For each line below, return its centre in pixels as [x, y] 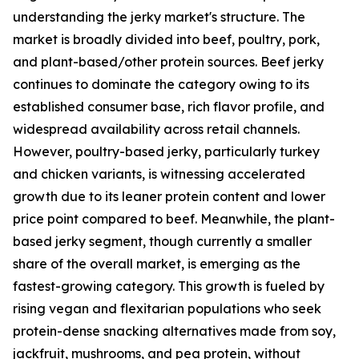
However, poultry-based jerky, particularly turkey [166, 152]
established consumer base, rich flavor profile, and [169, 107]
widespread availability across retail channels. [156, 129]
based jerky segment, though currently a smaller [162, 242]
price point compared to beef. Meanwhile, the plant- [174, 219]
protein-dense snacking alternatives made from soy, [174, 331]
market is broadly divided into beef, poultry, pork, [166, 40]
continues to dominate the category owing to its [161, 85]
